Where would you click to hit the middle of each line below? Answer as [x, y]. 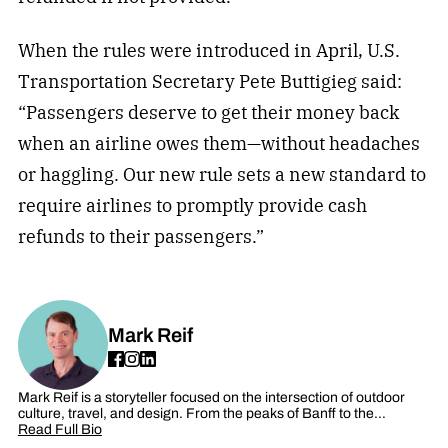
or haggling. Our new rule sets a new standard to [221, 175]
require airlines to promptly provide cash [192, 206]
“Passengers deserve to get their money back [208, 113]
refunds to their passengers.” [140, 237]
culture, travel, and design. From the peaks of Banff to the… [201, 414]
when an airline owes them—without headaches [218, 144]
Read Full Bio [59, 430]
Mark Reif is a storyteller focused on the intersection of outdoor [211, 398]
